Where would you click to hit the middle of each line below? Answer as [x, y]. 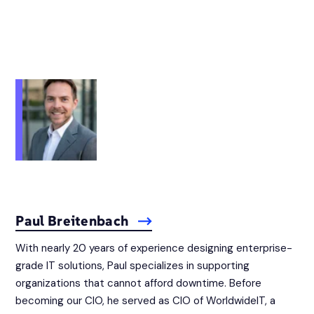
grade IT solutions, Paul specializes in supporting [133, 266]
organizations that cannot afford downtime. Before [139, 284]
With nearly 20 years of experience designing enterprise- [154, 248]
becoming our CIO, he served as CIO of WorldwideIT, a [146, 301]
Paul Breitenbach [74, 221]
